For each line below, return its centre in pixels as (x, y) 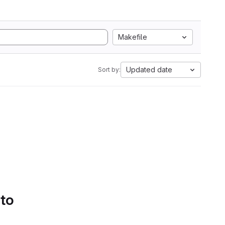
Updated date (149, 70)
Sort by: (109, 70)
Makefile (133, 37)
